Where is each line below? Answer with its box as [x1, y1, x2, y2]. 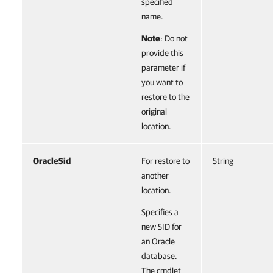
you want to [141, 77, 183, 87]
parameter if [141, 63, 185, 73]
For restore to [141, 156, 190, 166]
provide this [141, 48, 183, 58]
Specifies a [141, 207, 179, 217]
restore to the [141, 92, 190, 102]
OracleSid [33, 156, 71, 166]
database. [141, 251, 177, 261]
